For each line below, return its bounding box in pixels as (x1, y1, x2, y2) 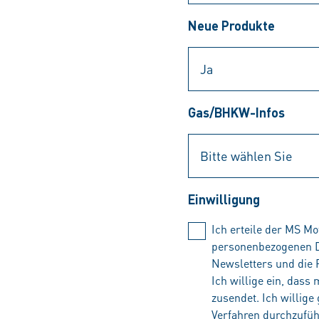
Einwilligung (188, 191, 260, 207)
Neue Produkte (188, 17, 275, 33)
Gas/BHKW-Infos (188, 104, 285, 120)
